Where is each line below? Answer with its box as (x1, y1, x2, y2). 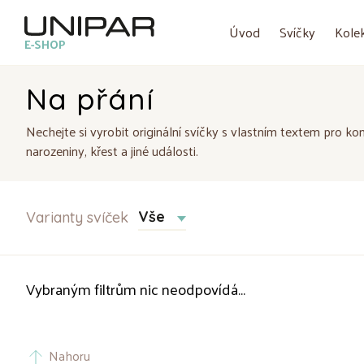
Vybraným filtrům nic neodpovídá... (26, 275, 245, 302)
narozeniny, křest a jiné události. (26, 139, 198, 162)
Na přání (26, 80, 154, 117)
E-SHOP (24, 32, 66, 54)
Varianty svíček (26, 208, 128, 227)
